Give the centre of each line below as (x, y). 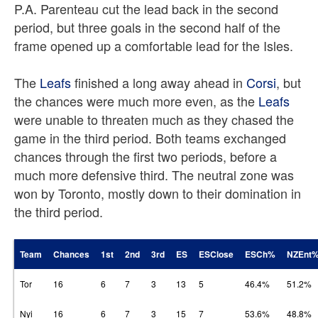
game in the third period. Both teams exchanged (150, 138)
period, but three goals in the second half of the (147, 27)
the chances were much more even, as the (136, 101)
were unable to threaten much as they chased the (154, 119)
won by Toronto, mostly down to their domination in (158, 193)
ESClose (216, 254)
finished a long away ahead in (159, 82)
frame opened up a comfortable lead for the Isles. (154, 45)
